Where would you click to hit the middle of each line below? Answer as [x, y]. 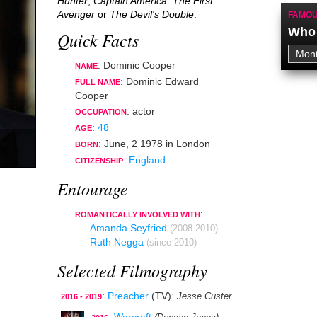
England [147, 160]
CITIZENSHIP [99, 161]
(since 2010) [172, 243]
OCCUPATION [101, 112]
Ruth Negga [117, 242]
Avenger [76, 14]
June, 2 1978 [133, 144]
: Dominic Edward [160, 81]
